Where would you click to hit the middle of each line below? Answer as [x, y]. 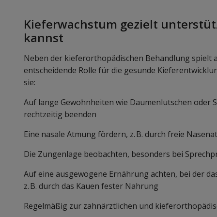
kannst [44, 38]
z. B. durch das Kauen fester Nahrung [91, 186]
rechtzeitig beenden [60, 115]
